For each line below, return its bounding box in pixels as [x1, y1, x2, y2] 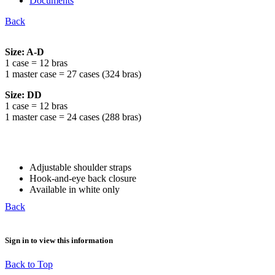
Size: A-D [5, 47, 44, 58]
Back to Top [5, 259, 53, 270]
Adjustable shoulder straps [29, 162, 131, 173]
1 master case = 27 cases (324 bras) [5, 69, 141, 80]
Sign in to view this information [5, 236, 113, 246]
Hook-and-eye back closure [29, 173, 136, 184]
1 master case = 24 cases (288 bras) [5, 112, 141, 123]
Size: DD [5, 90, 42, 101]
